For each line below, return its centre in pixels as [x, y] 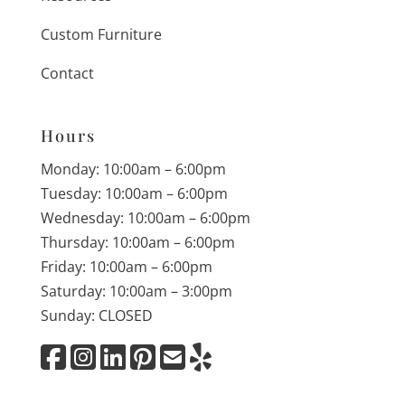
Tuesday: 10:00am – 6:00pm [134, 193]
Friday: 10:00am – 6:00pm [126, 266]
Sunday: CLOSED [96, 315]
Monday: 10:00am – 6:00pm [133, 169]
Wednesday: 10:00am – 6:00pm [145, 217]
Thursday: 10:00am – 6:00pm [137, 242]
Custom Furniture [101, 35]
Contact [67, 74]
